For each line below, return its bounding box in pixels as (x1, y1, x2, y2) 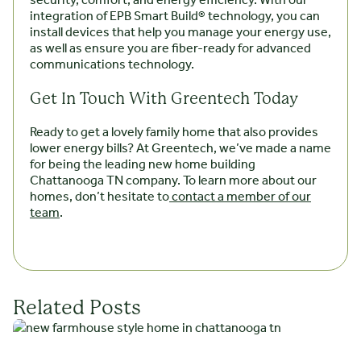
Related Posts (13, 296, 141, 320)
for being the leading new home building (30, 152, 255, 178)
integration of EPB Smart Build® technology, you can (30, 4, 320, 30)
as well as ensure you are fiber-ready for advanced (30, 36, 311, 62)
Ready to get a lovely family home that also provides (30, 120, 318, 146)
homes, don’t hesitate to (30, 185, 169, 210)
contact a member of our (169, 185, 311, 210)
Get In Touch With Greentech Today (30, 89, 298, 109)
